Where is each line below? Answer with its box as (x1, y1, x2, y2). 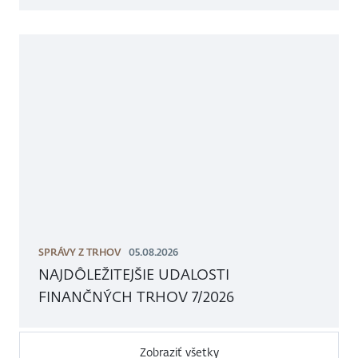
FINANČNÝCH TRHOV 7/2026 (38, 287, 234, 308)
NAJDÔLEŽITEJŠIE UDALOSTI (38, 265, 229, 285)
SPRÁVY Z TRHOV (38, 246, 121, 260)
